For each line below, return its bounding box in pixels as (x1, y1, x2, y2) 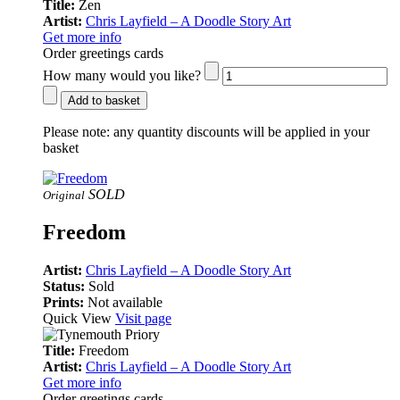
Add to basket (68, 93, 140, 107)
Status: (43, 278, 88, 294)
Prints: (43, 294, 87, 310)
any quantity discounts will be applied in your (110, 123, 370, 139)
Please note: (43, 123, 110, 139)
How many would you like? (43, 67, 201, 83)
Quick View (43, 310, 115, 326)
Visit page (115, 310, 171, 326)
